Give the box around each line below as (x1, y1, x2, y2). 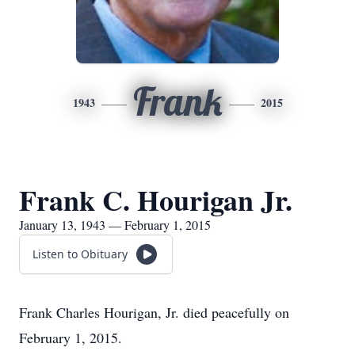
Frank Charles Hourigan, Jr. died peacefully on (19, 303, 289, 322)
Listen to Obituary (32, 246, 128, 261)
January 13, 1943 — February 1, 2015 (19, 216, 211, 233)
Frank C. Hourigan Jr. (19, 179, 292, 220)
